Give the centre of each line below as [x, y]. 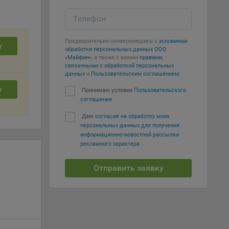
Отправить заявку [128, 168]
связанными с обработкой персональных [119, 66]
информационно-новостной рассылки [130, 135]
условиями [173, 41]
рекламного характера [110, 144]
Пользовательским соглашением [135, 74]
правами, [151, 58]
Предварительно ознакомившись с [112, 41]
